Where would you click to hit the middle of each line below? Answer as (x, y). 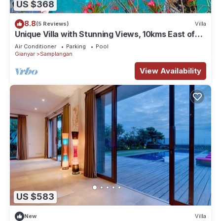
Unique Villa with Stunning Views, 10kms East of (105, 34)
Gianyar (25, 54)
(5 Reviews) (53, 24)
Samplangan (56, 54)
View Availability (170, 71)
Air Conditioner (36, 46)
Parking (76, 46)
